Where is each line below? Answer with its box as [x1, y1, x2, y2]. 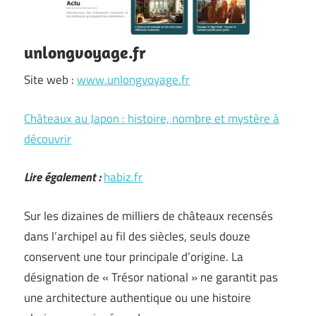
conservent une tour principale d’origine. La [24, 247, 243, 266]
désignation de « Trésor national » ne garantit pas [24, 267, 278, 286]
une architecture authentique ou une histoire [24, 288, 251, 307]
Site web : [24, 71, 77, 89]
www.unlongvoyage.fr [77, 71, 190, 89]
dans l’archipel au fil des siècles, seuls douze [24, 226, 250, 245]
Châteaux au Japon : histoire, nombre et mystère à [24, 109, 279, 128]
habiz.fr [104, 168, 142, 186]
